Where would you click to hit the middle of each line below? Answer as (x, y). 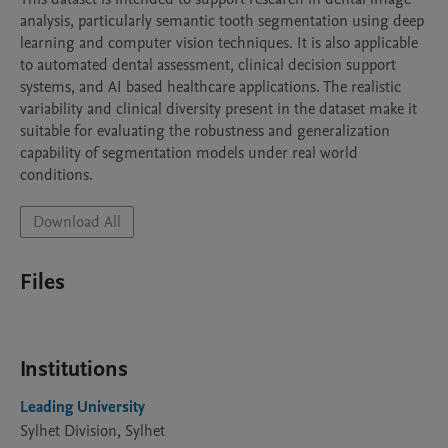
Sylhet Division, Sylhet (92, 431)
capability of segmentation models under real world (189, 153)
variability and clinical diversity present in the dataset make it (218, 109)
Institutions (74, 369)
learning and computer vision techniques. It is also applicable (219, 43)
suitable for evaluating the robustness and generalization (205, 131)
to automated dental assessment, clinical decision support (208, 65)
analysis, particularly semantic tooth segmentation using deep (222, 21)
